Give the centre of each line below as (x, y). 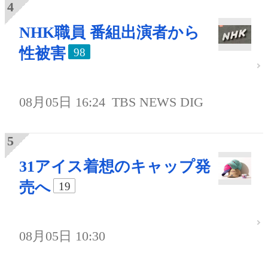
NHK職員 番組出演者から (109, 33)
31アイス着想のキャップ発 (115, 167)
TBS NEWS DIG (158, 102)
